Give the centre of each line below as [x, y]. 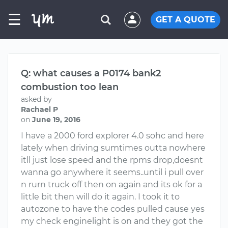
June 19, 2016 [56, 120]
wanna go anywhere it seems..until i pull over [112, 172]
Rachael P [39, 109]
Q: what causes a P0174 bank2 [91, 73]
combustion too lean [70, 87]
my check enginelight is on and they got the [112, 221]
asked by [36, 99]
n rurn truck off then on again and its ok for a [111, 184]
